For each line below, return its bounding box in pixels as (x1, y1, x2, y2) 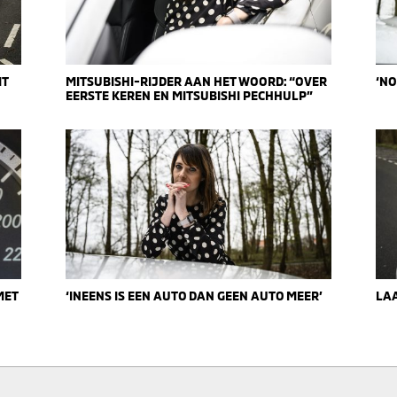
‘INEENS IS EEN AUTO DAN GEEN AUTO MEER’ (66, 288, 323, 303)
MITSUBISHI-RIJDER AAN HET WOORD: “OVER (66, 74, 327, 90)
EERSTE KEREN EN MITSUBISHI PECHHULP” (66, 88, 313, 104)
